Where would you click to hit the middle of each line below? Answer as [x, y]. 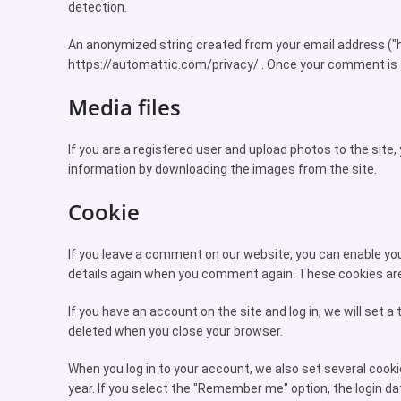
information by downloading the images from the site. [222, 169]
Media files [124, 107]
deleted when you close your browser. [175, 331]
